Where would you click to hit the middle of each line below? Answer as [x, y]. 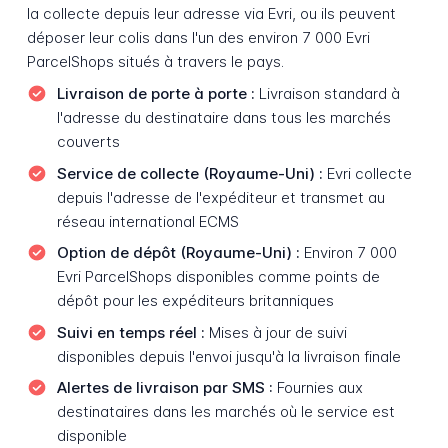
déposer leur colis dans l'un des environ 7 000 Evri [198, 38]
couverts [88, 141]
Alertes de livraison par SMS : [164, 388]
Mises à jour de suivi [275, 332]
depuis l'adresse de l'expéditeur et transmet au [220, 197]
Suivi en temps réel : [130, 332]
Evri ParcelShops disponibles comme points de [218, 277]
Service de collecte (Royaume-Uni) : [189, 173]
